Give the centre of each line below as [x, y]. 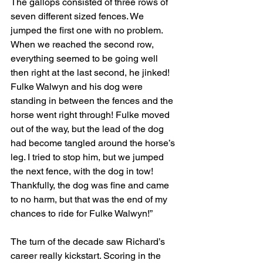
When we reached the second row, [83, 44]
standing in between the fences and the [93, 100]
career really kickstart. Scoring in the [87, 255]
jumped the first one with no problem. [88, 30]
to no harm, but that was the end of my [90, 199]
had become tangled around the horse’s [94, 143]
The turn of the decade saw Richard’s [89, 241]
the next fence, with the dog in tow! [83, 171]
